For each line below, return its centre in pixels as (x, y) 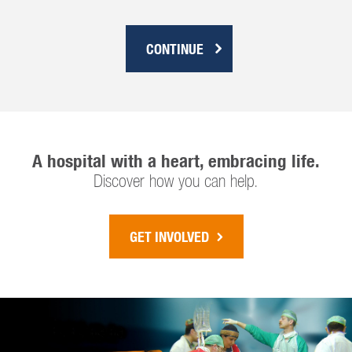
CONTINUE (174, 49)
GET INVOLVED (169, 237)
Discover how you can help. (176, 180)
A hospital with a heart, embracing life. (176, 160)
